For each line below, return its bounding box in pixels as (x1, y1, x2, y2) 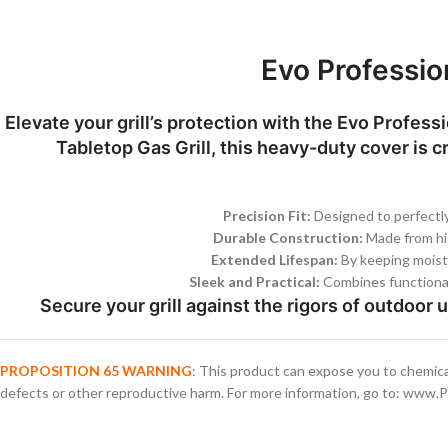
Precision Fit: (222, 206, 311, 224)
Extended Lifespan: (210, 250, 338, 268)
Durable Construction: (212, 228, 363, 246)
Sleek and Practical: (188, 272, 320, 290)
